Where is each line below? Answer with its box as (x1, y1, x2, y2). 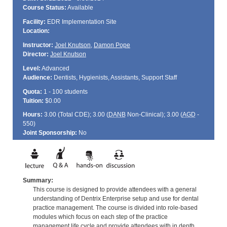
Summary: (22, 176, 53, 184)
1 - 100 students (42, 88, 88, 95)
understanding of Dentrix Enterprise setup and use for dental (32, 195, 199, 202)
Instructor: (22, 41, 53, 49)
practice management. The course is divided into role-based (32, 204, 198, 211)
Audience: (22, 73, 52, 81)
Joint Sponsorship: (22, 129, 77, 137)
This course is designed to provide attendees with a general (32, 185, 197, 193)
